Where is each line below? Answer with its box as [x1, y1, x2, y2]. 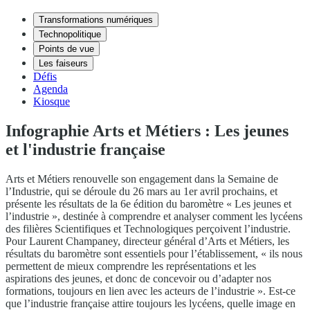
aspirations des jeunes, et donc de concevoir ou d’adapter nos [6, 272, 271, 284]
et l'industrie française [6, 140, 165, 158]
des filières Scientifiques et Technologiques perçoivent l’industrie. [6, 222, 291, 235]
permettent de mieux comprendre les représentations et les [6, 259, 256, 272]
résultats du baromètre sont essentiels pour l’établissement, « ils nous [6, 247, 302, 259]
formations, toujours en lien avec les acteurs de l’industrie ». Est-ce [6, 284, 295, 297]
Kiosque [33, 95, 70, 107]
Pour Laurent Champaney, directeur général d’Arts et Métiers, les [6, 235, 289, 247]
